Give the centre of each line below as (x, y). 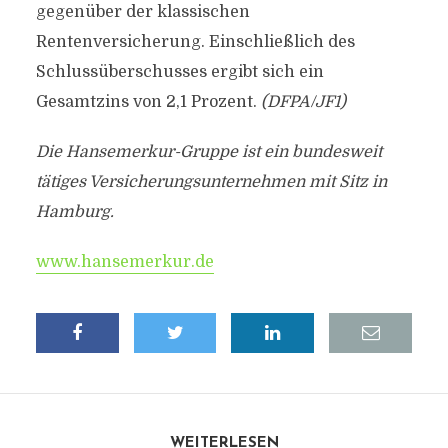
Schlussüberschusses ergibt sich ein (179, 72)
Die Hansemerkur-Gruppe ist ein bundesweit (208, 152)
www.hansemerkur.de (124, 262)
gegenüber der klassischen (142, 12)
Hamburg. (74, 212)
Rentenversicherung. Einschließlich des (195, 42)
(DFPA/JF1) (303, 102)
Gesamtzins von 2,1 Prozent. (148, 102)
